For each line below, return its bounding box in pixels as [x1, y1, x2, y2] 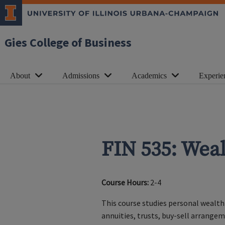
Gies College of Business [5, 34, 132, 52]
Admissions [62, 71, 99, 80]
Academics [132, 71, 167, 80]
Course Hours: [101, 177, 149, 188]
